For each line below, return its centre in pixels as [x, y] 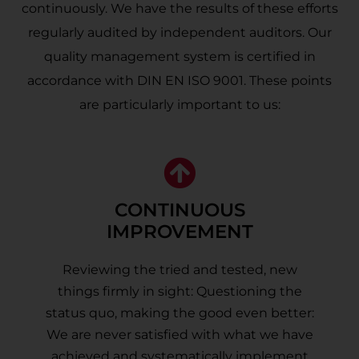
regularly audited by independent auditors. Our [179, 32]
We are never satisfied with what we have [179, 335]
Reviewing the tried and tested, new [179, 270]
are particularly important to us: [179, 105]
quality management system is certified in [179, 56]
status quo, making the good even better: [179, 313]
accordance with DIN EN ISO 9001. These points [179, 81]
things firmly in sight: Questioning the [179, 291]
